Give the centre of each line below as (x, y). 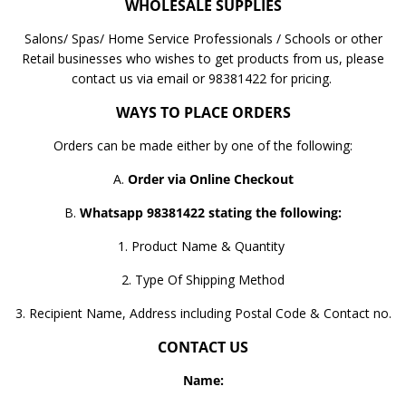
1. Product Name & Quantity (203, 246)
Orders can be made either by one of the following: (203, 146)
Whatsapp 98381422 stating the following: (211, 213)
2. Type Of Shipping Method (203, 280)
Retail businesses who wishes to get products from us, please (203, 59)
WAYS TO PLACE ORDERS (203, 113)
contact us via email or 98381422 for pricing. (203, 79)
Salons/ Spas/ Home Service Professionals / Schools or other (203, 39)
